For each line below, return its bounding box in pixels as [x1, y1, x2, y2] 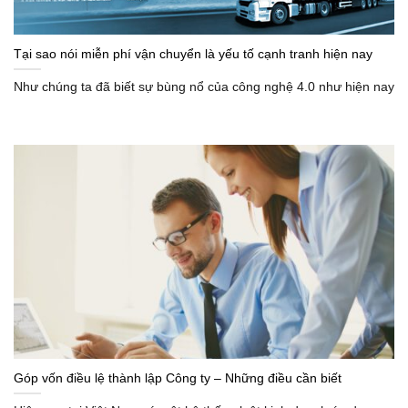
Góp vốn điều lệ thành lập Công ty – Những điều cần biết [14, 370, 342, 385]
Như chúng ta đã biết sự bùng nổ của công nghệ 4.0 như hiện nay [14, 79, 394, 95]
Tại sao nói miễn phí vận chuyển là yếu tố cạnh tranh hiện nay [14, 46, 372, 61]
